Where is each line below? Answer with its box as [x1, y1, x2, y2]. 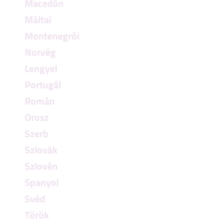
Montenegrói [25, 28, 79, 43]
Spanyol [25, 175, 59, 190]
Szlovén [25, 158, 58, 174]
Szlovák [25, 142, 57, 157]
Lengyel [25, 61, 57, 76]
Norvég [25, 44, 56, 60]
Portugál [25, 77, 61, 92]
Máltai [25, 12, 51, 27]
